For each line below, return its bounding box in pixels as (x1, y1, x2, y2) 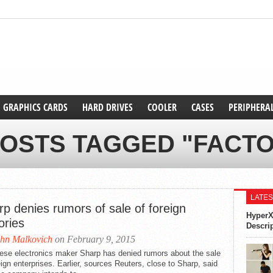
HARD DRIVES (82, 101, 133, 114)
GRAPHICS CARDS (3, 101, 68, 114)
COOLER (147, 101, 177, 114)
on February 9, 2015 (52, 234, 135, 244)
